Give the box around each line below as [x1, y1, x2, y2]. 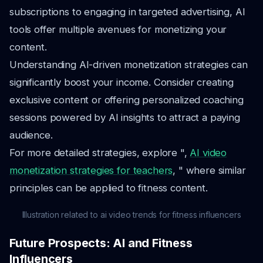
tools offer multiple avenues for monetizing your [9, 23, 227, 35]
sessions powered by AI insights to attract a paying [9, 112, 240, 123]
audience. [9, 129, 53, 141]
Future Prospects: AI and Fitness [9, 236, 193, 250]
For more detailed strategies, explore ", [9, 147, 190, 159]
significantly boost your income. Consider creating [9, 76, 234, 88]
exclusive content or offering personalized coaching [9, 94, 244, 106]
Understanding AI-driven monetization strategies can [9, 59, 248, 70]
